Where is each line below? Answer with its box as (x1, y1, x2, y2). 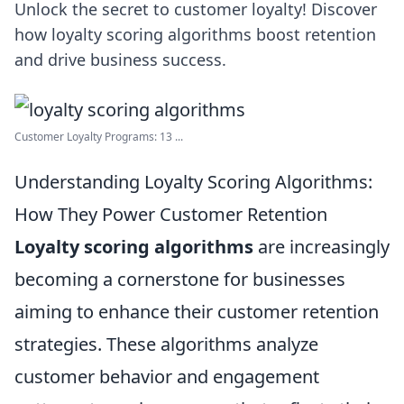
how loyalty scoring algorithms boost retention (14, 23, 376, 45)
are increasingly (253, 234, 390, 259)
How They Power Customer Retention (14, 202, 327, 226)
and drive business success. (14, 49, 226, 70)
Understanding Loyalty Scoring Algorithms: (14, 170, 372, 194)
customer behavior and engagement (14, 364, 319, 389)
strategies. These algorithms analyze (14, 332, 318, 356)
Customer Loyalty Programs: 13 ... (14, 129, 183, 144)
